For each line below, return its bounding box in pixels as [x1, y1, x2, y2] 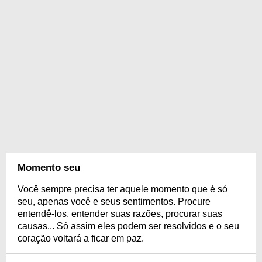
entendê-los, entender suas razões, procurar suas [18, 209, 222, 219]
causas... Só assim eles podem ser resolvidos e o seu [18, 221, 239, 231]
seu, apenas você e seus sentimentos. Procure [18, 196, 211, 206]
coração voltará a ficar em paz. [18, 233, 144, 243]
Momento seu [18, 162, 80, 173]
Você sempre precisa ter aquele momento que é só [18, 184, 227, 194]
